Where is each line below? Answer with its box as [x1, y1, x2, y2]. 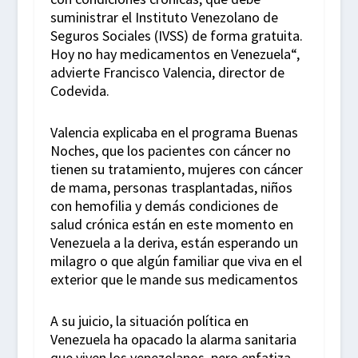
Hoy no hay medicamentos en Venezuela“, [50, 45, 300, 63]
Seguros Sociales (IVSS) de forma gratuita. [50, 26, 303, 45]
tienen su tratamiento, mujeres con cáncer [50, 159, 303, 178]
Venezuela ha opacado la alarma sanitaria [50, 329, 296, 348]
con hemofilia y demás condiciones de [50, 196, 278, 215]
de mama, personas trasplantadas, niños [50, 177, 292, 197]
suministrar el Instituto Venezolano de [50, 8, 278, 26]
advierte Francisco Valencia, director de [50, 63, 284, 82]
